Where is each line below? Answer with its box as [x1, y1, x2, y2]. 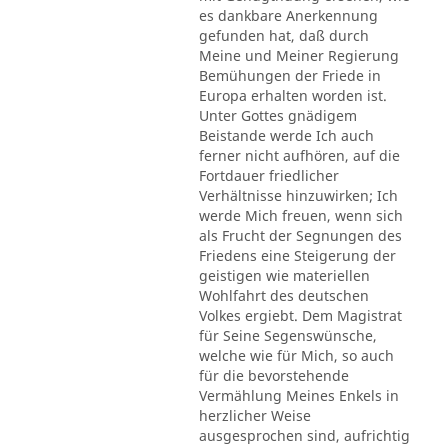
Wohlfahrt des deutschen [198, 285, 369, 305]
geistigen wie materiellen [198, 265, 370, 285]
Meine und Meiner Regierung [198, 45, 399, 65]
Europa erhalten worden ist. [198, 85, 387, 105]
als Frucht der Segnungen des [198, 225, 402, 245]
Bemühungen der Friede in [198, 65, 381, 85]
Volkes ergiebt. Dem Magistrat [198, 305, 402, 325]
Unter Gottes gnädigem [198, 105, 357, 125]
